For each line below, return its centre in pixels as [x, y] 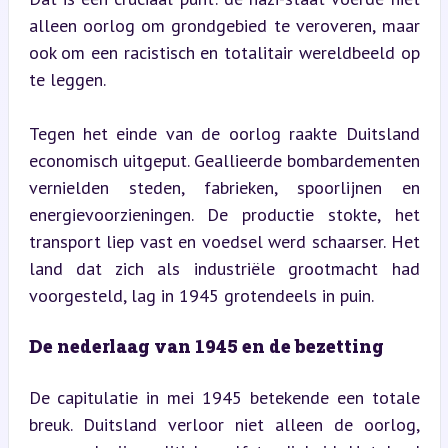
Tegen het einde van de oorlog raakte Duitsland [224, 133]
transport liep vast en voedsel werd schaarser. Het [224, 241]
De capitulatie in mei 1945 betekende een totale [224, 397]
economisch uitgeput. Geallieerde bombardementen [224, 160]
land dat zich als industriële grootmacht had [224, 268]
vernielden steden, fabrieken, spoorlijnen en [224, 187]
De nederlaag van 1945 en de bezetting [206, 345]
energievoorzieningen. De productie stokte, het [224, 214]
